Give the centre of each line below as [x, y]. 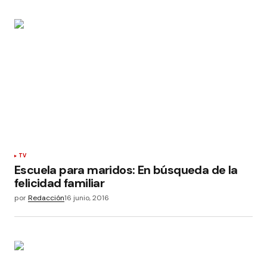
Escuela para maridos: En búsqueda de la [126, 170]
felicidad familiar [60, 183]
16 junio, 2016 [87, 198]
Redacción [46, 198]
